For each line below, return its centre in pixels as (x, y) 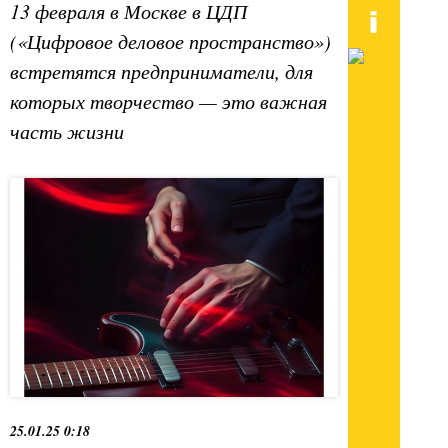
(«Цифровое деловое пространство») (170, 41)
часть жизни (67, 131)
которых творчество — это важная (168, 101)
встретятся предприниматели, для (161, 71)
